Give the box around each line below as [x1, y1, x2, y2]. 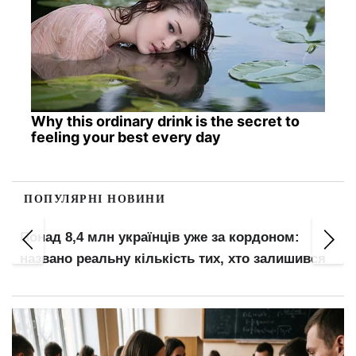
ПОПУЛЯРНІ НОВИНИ [24, 190, 165, 207]
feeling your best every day [30, 129, 221, 146]
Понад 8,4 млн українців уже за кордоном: [20, 229, 300, 245]
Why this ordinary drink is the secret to [30, 113, 300, 130]
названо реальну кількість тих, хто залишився [20, 250, 326, 266]
